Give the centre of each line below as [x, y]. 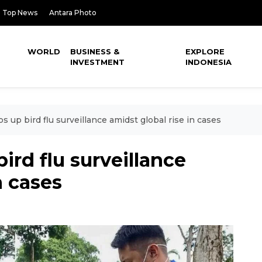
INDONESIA [209, 62]
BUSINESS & [95, 51]
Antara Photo [73, 13]
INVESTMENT [98, 62]
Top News [20, 13]
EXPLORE [205, 51]
